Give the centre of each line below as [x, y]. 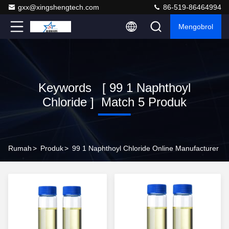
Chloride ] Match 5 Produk [114, 102]
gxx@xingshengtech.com [59, 7]
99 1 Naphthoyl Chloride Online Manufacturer [145, 148]
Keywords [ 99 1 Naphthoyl [114, 88]
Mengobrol [196, 27]
